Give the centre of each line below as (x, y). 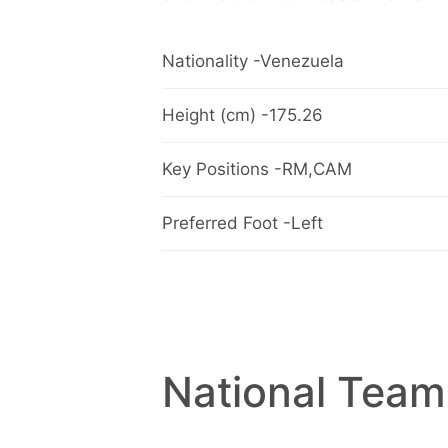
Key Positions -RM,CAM (257, 169)
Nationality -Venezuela (253, 61)
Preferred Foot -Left (242, 223)
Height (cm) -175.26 (242, 115)
